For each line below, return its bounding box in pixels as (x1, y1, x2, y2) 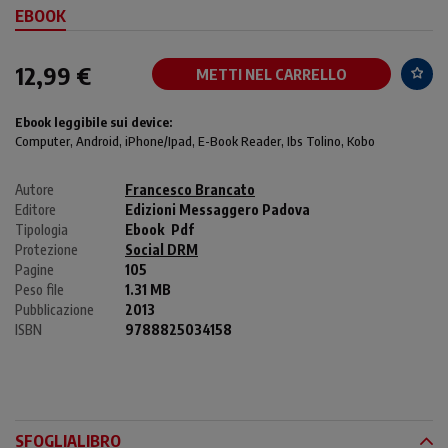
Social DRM (125, 240, 198, 258)
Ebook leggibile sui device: (15, 113, 172, 130)
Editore (15, 200, 56, 218)
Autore (15, 180, 54, 198)
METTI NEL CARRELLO (195, 64, 347, 83)
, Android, (70, 132, 125, 149)
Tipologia (15, 220, 68, 238)
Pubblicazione (15, 300, 94, 318)
